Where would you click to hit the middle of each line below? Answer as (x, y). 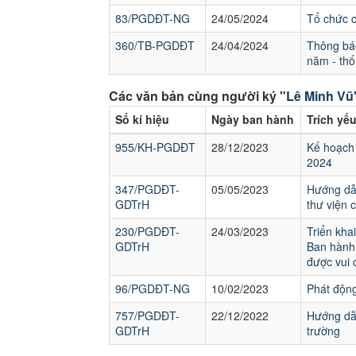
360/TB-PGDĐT (155, 45)
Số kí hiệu (142, 119)
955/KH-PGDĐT (155, 147)
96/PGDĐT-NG (153, 288)
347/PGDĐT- (147, 189)
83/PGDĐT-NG (153, 18)
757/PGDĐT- (147, 315)
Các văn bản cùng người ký (194, 96)
